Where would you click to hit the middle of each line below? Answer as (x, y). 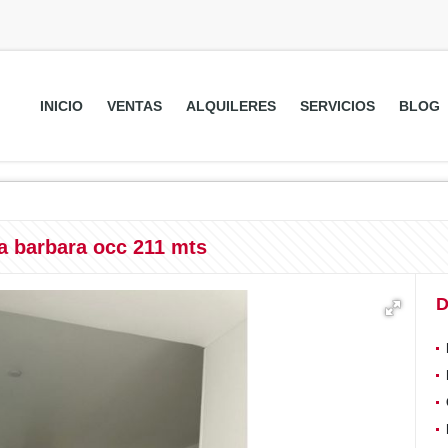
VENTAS (134, 106)
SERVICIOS (337, 106)
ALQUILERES (230, 106)
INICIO (61, 106)
